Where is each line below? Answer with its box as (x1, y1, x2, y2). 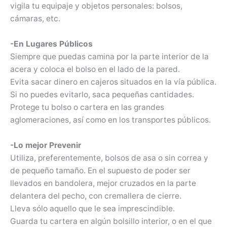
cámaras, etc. (10, 14, 60, 24)
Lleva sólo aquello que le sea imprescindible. (10, 204, 175, 214)
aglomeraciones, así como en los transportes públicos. (10, 115, 211, 125)
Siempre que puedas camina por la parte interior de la (10, 52, 209, 62)
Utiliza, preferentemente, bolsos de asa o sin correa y (10, 153, 208, 163)
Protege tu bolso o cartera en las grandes (10, 102, 164, 112)
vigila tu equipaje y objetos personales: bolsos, (10, 1, 182, 11)
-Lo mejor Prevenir (10, 140, 81, 150)
